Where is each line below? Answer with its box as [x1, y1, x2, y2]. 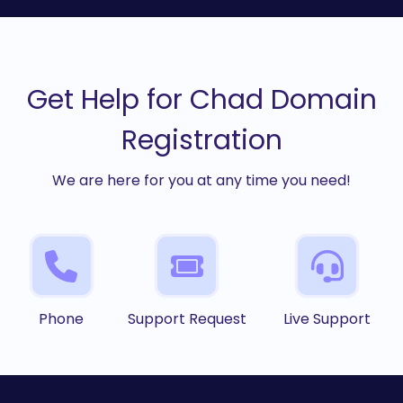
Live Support [283, 309, 372, 330]
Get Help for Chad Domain [26, 81, 377, 120]
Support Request [127, 309, 246, 330]
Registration [121, 121, 282, 160]
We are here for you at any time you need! [52, 170, 351, 192]
